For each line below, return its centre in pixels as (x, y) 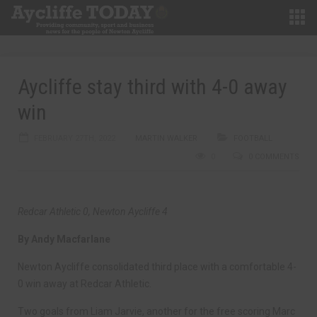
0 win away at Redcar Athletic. (85, 284)
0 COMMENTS (274, 157)
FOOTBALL (253, 138)
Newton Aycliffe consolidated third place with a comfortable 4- (157, 267)
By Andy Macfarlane (64, 239)
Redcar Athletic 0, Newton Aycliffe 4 (93, 212)
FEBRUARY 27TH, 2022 (75, 138)
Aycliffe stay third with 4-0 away (152, 87)
